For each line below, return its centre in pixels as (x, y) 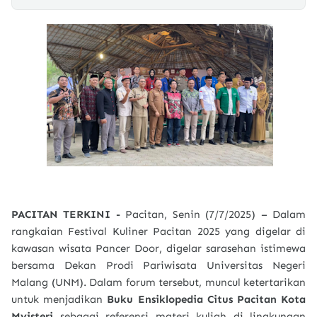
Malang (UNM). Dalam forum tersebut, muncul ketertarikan (158, 282)
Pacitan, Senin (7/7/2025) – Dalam (216, 214)
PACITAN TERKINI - (69, 214)
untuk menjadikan (59, 299)
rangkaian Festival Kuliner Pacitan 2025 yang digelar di (158, 231)
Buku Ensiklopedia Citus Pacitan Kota (207, 299)
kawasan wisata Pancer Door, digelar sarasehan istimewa (158, 248)
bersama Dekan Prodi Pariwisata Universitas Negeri (158, 265)
